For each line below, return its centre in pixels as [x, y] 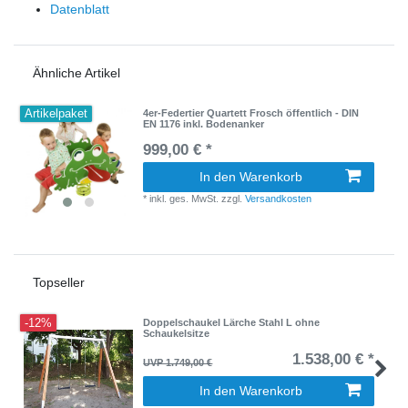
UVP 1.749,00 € [178, 362]
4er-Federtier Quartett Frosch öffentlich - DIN [251, 113]
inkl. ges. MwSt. [184, 199]
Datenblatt [80, 10]
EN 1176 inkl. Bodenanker [204, 124]
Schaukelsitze [177, 333]
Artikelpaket [56, 114]
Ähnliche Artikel [76, 73]
